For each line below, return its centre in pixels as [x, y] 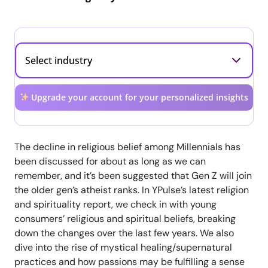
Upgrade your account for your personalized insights [139, 97]
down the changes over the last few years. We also [124, 233]
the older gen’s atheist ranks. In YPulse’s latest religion [132, 190]
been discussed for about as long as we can [110, 161]
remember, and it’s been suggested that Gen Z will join [133, 175]
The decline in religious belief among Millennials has [127, 147]
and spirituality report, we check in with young [115, 204]
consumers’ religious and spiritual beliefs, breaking [125, 218]
